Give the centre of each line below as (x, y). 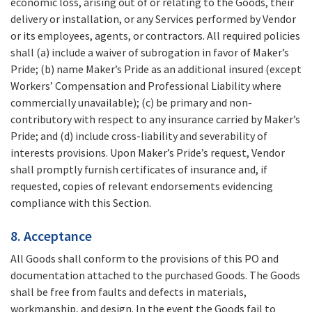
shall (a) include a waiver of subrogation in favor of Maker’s (150, 53)
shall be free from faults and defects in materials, (128, 292)
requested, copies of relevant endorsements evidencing (142, 186)
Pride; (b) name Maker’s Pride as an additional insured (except (156, 69)
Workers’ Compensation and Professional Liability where (146, 86)
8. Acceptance (51, 236)
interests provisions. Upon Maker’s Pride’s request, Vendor (148, 153)
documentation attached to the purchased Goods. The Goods (155, 275)
